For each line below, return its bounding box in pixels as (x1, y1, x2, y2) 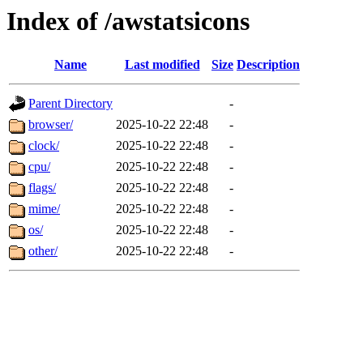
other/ (28, 244, 58, 258)
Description (237, 58, 300, 72)
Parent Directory (28, 96, 113, 111)
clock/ (28, 139, 59, 153)
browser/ (28, 117, 73, 132)
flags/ (28, 181, 56, 195)
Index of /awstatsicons (6, 6, 250, 36)
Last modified (124, 58, 200, 72)
